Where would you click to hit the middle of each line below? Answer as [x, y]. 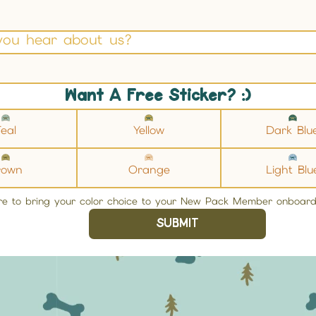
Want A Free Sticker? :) [158, 96]
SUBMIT [178, 223]
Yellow [149, 130]
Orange [149, 169]
